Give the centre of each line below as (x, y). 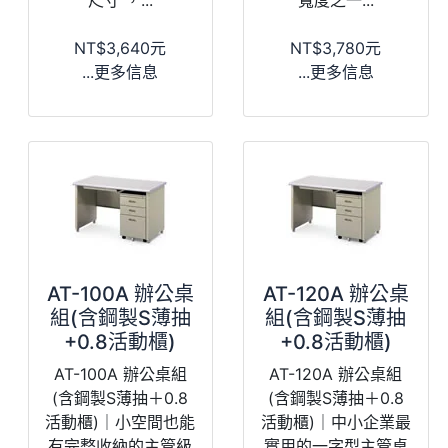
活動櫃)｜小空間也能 (120, 421)
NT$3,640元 (120, 47)
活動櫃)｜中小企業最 (335, 421)
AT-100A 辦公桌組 (120, 373)
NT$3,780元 (336, 47)
